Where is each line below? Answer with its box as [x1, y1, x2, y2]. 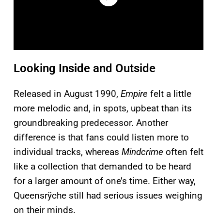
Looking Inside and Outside [14, 62, 155, 76]
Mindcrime [122, 146, 163, 158]
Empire [121, 88, 148, 100]
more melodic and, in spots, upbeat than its [14, 103, 192, 114]
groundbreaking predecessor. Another [14, 117, 168, 129]
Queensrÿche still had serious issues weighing [14, 190, 202, 201]
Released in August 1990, [14, 88, 121, 100]
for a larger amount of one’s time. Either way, [14, 175, 196, 187]
